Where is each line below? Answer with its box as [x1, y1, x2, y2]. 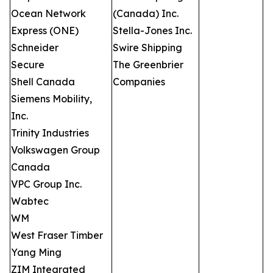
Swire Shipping [113, 41, 182, 54]
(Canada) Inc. [113, 7, 179, 19]
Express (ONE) [11, 24, 79, 37]
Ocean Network [11, 7, 86, 19]
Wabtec [11, 195, 49, 207]
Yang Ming [11, 246, 62, 258]
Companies [113, 76, 165, 88]
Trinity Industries [11, 127, 89, 139]
